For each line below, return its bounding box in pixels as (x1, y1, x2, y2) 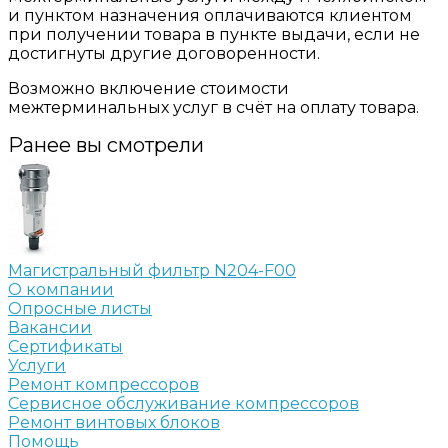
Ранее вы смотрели (8, 132, 204, 157)
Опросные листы (8, 298, 152, 318)
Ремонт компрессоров (8, 374, 199, 394)
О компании (8, 279, 114, 299)
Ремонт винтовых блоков (8, 412, 220, 432)
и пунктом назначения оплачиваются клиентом (8, 5, 412, 25)
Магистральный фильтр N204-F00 (8, 260, 296, 280)
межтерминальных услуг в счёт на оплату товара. (8, 97, 419, 117)
